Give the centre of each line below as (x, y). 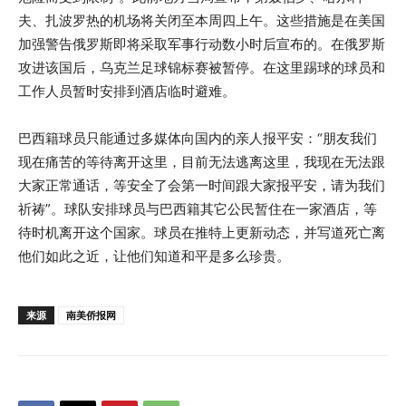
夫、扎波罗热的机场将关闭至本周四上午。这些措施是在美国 (202, 20)
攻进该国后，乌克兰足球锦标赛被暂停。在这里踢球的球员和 (202, 67)
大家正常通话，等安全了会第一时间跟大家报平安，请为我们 (202, 185)
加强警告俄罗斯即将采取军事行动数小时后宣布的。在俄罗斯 (202, 43)
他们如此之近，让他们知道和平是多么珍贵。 (154, 256)
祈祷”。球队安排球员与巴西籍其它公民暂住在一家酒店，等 (198, 208)
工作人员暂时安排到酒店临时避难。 (127, 91)
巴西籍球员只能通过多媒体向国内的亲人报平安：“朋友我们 (198, 138)
